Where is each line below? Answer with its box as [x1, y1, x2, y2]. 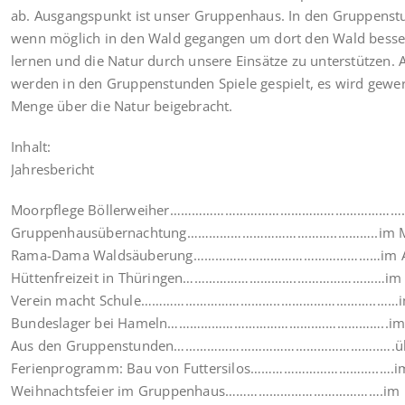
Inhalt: [11, 137, 52, 155]
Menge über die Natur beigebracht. [11, 96, 233, 115]
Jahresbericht [11, 159, 95, 178]
